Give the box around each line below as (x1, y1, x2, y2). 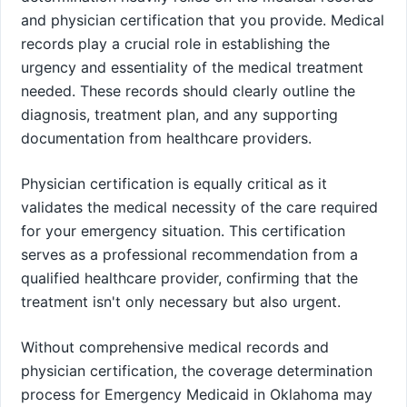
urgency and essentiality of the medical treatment (21, 57, 363, 76)
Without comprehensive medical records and (21, 337, 329, 356)
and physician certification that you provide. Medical (21, 10, 384, 29)
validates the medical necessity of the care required (21, 197, 378, 216)
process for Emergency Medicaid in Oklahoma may (21, 384, 372, 403)
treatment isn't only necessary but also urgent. (21, 292, 341, 311)
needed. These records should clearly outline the (21, 81, 355, 100)
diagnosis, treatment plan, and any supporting (21, 104, 338, 124)
